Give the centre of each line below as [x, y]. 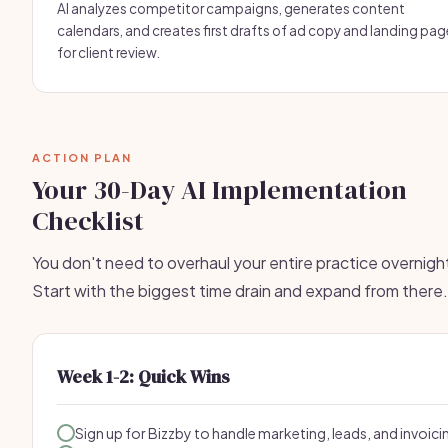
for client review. [108, 52]
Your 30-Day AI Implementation [219, 190]
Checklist [88, 221]
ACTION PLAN [82, 157]
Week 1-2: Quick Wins [143, 376]
